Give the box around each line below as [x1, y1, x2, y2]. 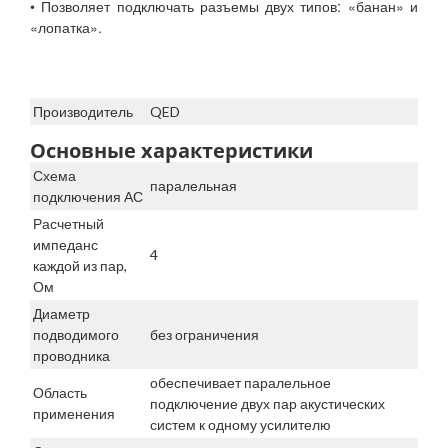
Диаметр [33, 305, 90, 323]
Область [33, 384, 87, 402]
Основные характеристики [30, 137, 313, 165]
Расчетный [33, 215, 104, 233]
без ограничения [150, 326, 259, 344]
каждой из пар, [33, 257, 127, 275]
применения [33, 405, 115, 423]
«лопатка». [30, 17, 102, 38]
